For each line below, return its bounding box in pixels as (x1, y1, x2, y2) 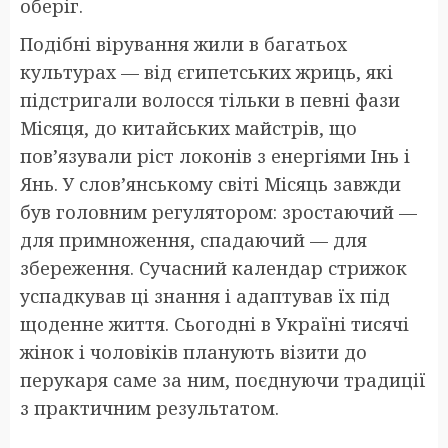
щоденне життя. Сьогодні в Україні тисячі (20, 311, 409, 336)
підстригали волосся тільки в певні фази (20, 87, 400, 112)
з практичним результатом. (20, 395, 279, 420)
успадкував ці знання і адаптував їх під (20, 283, 390, 308)
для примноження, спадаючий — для (20, 227, 367, 252)
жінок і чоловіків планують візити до (20, 339, 367, 364)
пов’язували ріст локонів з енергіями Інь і (20, 143, 410, 168)
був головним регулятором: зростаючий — (20, 199, 417, 224)
